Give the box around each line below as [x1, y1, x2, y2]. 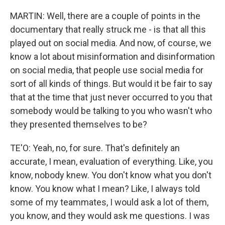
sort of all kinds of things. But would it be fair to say [10, 78, 212, 89]
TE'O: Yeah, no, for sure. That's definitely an [10, 143, 180, 153]
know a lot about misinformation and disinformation [10, 51, 215, 62]
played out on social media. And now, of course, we [10, 38, 211, 48]
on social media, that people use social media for [10, 65, 203, 75]
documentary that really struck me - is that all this [10, 24, 206, 35]
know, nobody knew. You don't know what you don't [10, 170, 211, 180]
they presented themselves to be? [10, 119, 147, 130]
